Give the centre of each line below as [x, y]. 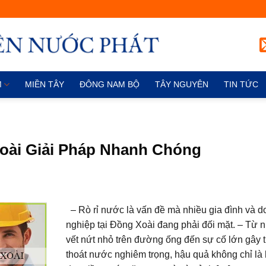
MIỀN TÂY [45, 84]
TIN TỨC [241, 84]
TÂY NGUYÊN [182, 84]
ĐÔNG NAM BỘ [110, 84]
